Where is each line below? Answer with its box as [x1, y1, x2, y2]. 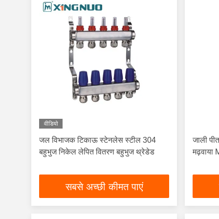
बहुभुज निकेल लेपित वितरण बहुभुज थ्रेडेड [39, 148, 154, 156]
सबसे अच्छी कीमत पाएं [65, 181, 143, 193]
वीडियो [44, 120, 58, 127]
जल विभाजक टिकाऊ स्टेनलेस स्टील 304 [39, 136, 156, 144]
